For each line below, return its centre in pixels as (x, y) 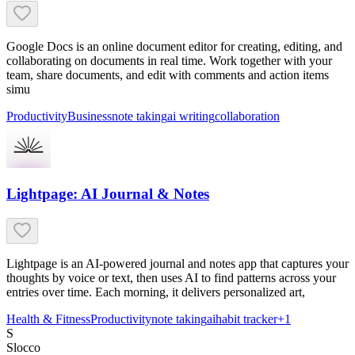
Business (90, 116)
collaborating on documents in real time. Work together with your (169, 60)
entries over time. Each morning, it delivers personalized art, (156, 292)
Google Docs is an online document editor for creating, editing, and (174, 46)
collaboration (247, 116)
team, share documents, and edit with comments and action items (168, 74)
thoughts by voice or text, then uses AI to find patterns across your (171, 277)
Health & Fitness (48, 319)
